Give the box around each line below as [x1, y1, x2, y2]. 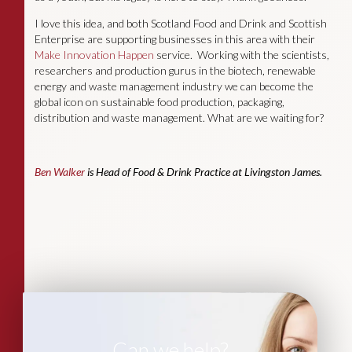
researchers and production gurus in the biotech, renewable [34, 64, 316, 78]
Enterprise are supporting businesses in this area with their [34, 32, 315, 46]
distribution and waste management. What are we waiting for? [34, 111, 324, 125]
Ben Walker [34, 164, 85, 178]
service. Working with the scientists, [153, 48, 329, 62]
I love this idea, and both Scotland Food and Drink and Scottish [34, 16, 327, 31]
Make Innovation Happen [34, 48, 154, 62]
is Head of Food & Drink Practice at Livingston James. [84, 164, 322, 178]
